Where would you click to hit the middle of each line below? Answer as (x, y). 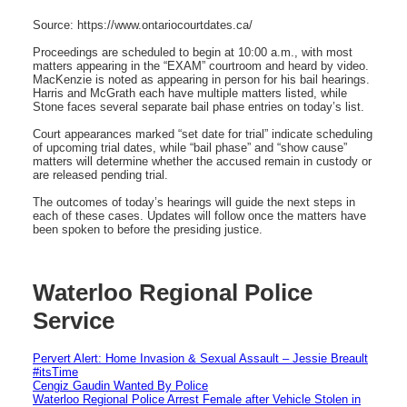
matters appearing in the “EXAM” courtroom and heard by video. (201, 65)
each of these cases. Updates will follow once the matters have (199, 215)
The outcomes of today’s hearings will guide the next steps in (194, 202)
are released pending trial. (100, 174)
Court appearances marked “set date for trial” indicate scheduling (203, 134)
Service (74, 321)
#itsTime (55, 372)
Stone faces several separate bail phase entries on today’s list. (199, 106)
